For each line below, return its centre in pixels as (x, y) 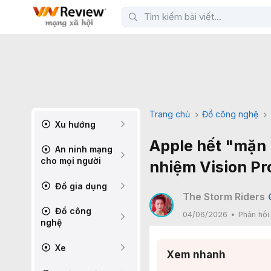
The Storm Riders (224, 197)
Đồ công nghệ (230, 114)
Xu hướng (74, 124)
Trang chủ (170, 114)
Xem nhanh (196, 255)
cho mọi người (71, 161)
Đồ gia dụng (80, 186)
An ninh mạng (83, 149)
